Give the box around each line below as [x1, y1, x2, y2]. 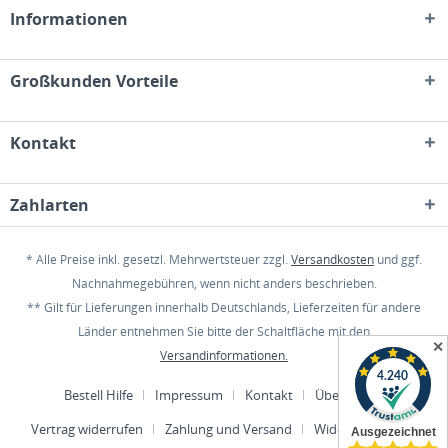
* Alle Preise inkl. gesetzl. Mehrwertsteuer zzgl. [26, 251, 291, 269]
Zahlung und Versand [164, 420, 292, 439]
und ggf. [374, 251, 422, 269]
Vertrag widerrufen [30, 420, 143, 439]
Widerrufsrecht [313, 420, 403, 439]
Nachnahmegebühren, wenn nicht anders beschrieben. [71, 275, 377, 293]
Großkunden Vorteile [10, 70, 178, 92]
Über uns [315, 386, 369, 405]
